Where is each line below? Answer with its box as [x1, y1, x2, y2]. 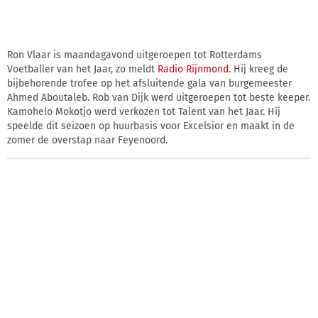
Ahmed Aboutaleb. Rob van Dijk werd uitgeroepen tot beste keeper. [7, 91, 310, 104]
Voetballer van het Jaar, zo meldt [7, 62, 158, 75]
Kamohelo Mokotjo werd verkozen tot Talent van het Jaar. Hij [7, 105, 280, 118]
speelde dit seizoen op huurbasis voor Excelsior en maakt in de [7, 119, 295, 132]
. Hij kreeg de [229, 62, 288, 75]
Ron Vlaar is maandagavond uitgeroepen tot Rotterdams [7, 48, 262, 61]
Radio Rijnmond [158, 62, 229, 75]
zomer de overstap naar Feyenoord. [7, 133, 168, 146]
